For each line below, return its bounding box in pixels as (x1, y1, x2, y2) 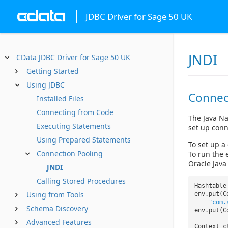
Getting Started (26, 66, 79, 76)
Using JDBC (26, 80, 65, 90)
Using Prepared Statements (37, 135, 131, 145)
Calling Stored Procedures (37, 176, 126, 186)
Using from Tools (26, 190, 84, 199)
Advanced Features (26, 217, 92, 227)
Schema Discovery (26, 204, 88, 213)
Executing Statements (37, 121, 111, 131)
